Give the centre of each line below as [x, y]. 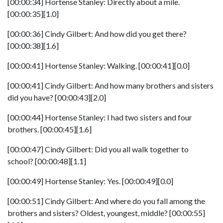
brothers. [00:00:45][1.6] [50, 129]
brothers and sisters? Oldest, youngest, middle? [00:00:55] [106, 213]
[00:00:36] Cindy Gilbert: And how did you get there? [97, 34]
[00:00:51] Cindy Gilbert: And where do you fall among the [106, 201]
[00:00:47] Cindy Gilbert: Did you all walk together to [98, 149]
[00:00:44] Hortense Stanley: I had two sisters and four [100, 117]
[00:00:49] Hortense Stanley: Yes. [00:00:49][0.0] [90, 181]
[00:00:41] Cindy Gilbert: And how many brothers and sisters [111, 85]
